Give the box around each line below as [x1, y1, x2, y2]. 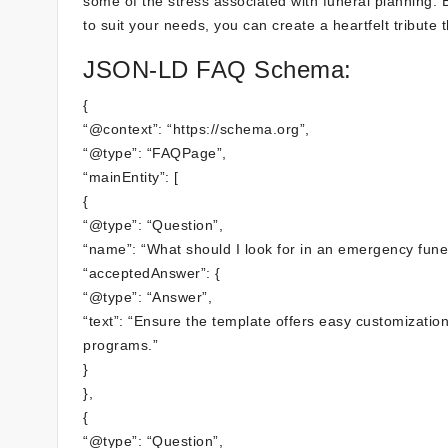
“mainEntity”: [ [83, 169, 179, 185]
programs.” [83, 337, 158, 353]
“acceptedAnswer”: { [83, 265, 221, 281]
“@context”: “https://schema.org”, [83, 121, 310, 137]
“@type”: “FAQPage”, [83, 145, 227, 161]
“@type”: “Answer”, [83, 289, 212, 305]
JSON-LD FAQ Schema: [83, 56, 352, 83]
